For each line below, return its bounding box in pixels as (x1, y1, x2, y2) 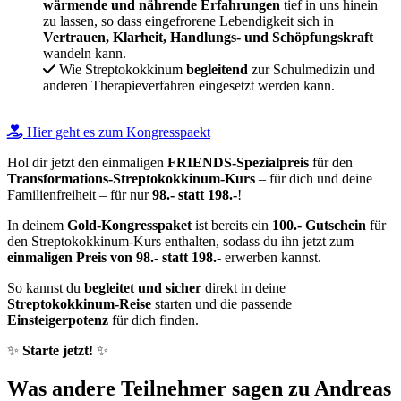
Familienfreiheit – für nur (7, 186, 152, 202)
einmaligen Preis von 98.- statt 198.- (7, 249, 221, 265)
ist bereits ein (192, 217, 272, 233)
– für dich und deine (255, 170, 372, 186)
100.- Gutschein (272, 217, 366, 233)
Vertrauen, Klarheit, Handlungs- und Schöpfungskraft (43, 29, 373, 45)
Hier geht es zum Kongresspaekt (27, 124, 210, 140)
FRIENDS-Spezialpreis (167, 154, 309, 170)
